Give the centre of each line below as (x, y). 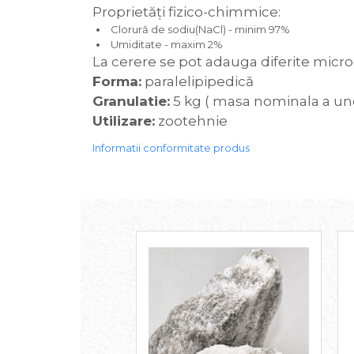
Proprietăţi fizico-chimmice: (186, 12)
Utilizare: (124, 121)
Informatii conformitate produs (171, 148)
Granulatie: (131, 102)
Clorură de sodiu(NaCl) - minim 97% (199, 30)
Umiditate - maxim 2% (166, 45)
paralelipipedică (232, 82)
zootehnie (191, 121)
